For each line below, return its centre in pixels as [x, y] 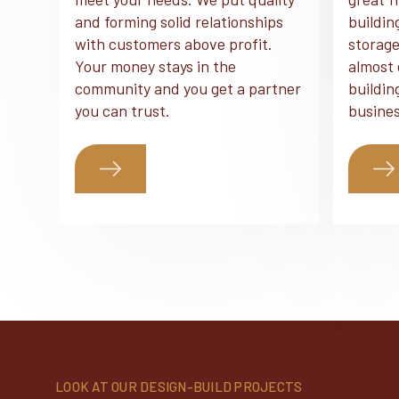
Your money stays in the [156, 66]
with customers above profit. [174, 44]
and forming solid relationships [179, 21]
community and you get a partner [188, 88]
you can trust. [123, 110]
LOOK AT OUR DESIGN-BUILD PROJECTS [179, 387]
